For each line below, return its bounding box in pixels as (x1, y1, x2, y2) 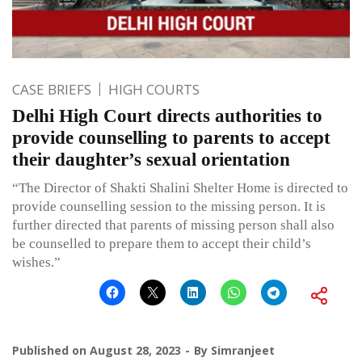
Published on (12, 342, 90, 358)
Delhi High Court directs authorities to (12, 105, 322, 126)
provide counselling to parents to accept (12, 127, 330, 148)
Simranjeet (211, 342, 275, 358)
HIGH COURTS (108, 79, 200, 99)
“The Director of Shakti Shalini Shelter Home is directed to (12, 179, 348, 196)
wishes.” (12, 254, 61, 270)
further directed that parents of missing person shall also (12, 217, 335, 233)
